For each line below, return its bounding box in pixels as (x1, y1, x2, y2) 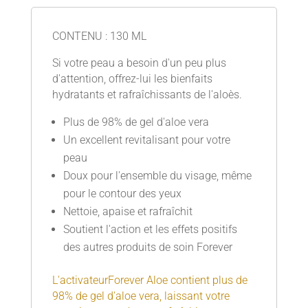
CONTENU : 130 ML (52, 29, 146, 43)
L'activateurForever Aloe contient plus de (52, 273, 247, 287)
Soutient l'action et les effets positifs (63, 222, 237, 236)
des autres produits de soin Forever (63, 240, 232, 254)
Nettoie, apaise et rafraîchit (63, 204, 192, 218)
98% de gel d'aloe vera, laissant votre (52, 289, 230, 302)
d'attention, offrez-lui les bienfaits (52, 71, 212, 85)
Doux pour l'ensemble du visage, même (63, 168, 252, 182)
